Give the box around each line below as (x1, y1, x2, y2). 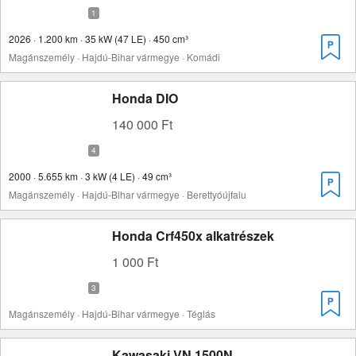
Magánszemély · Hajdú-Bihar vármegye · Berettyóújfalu (9, 188, 246, 201)
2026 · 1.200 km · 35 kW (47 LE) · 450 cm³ (9, 32, 188, 45)
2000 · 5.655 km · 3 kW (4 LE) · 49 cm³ (9, 169, 172, 183)
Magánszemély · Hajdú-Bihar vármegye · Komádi (9, 50, 220, 64)
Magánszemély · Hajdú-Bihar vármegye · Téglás (9, 307, 215, 320)
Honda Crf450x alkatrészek (112, 226, 274, 245)
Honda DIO (112, 89, 178, 107)
